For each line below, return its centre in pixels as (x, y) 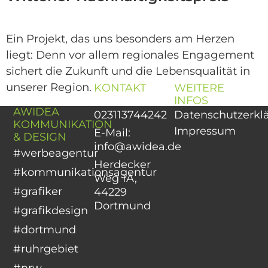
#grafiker (38, 191)
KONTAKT (120, 88)
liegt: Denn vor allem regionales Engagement (130, 54)
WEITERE (200, 88)
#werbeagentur (56, 153)
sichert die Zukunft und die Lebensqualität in (128, 71)
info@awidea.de (137, 146)
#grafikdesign (52, 210)
